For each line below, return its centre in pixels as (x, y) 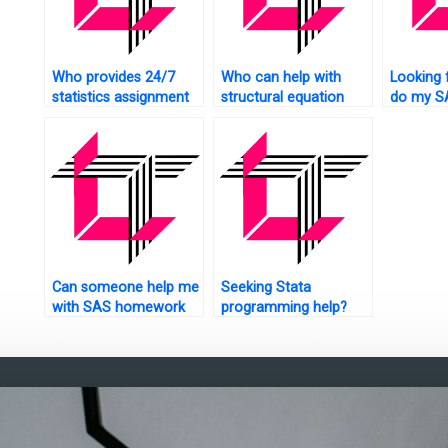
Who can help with (280, 77)
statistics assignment (120, 97)
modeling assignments (293, 117)
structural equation (282, 97)
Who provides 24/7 (113, 77)
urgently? (81, 327)
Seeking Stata (265, 287)
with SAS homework (118, 307)
